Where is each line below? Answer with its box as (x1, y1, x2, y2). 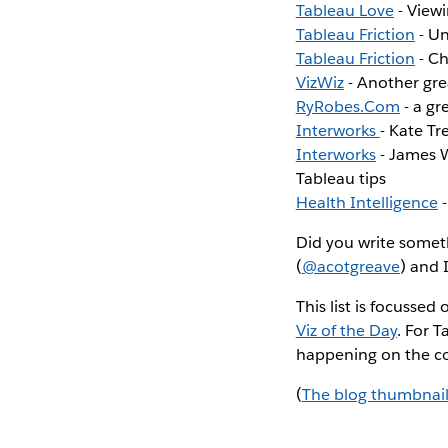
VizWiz (295, 71, 344, 93)
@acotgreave (301, 255, 400, 277)
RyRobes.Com (295, 95, 400, 117)
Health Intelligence (295, 191, 439, 213)
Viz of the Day (295, 319, 397, 341)
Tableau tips (295, 167, 386, 189)
